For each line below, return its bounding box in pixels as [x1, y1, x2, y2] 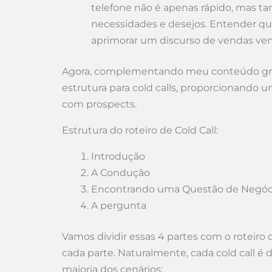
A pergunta [91, 200, 146, 211]
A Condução [91, 167, 150, 178]
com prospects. [62, 98, 137, 110]
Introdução [91, 151, 145, 162]
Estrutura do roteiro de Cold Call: [62, 124, 218, 136]
